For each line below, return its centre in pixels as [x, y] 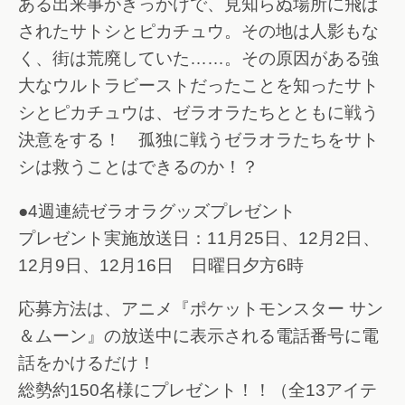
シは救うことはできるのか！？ [138, 166]
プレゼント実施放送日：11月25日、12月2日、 [199, 238]
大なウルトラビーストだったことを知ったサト [198, 85]
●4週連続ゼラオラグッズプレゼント [157, 211]
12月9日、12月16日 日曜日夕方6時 [161, 265]
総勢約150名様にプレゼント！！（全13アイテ [198, 391]
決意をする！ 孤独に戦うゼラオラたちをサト [198, 139]
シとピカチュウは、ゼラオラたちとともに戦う [198, 112]
